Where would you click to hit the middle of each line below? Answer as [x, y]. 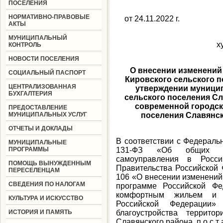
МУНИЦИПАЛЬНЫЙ [38, 38]
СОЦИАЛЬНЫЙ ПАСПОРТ [47, 73]
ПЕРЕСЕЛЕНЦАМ [34, 170]
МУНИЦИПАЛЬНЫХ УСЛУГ [48, 114]
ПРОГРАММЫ [28, 149]
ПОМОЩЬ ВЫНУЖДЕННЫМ [50, 163]
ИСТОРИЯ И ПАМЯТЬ [40, 212]
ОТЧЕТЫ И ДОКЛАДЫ [40, 128]
